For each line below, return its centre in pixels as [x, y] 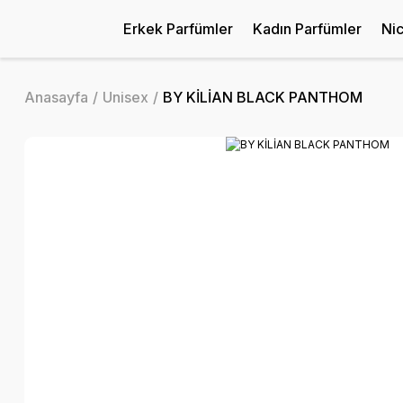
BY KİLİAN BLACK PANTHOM [263, 97]
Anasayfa [56, 97]
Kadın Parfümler [308, 29]
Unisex [125, 97]
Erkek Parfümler [179, 29]
